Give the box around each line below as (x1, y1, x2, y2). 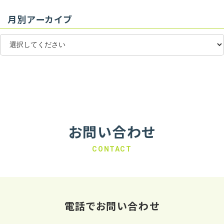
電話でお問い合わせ (64, 198, 160, 213)
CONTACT (92, 144, 132, 153)
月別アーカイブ (7, 12, 73, 26)
